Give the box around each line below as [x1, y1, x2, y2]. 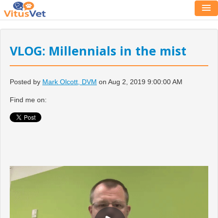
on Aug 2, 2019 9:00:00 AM [97, 77, 182, 86]
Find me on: [10, 95, 47, 104]
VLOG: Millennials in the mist [10, 42, 186, 59]
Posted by [10, 77, 40, 86]
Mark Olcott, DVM [42, 77, 97, 86]
